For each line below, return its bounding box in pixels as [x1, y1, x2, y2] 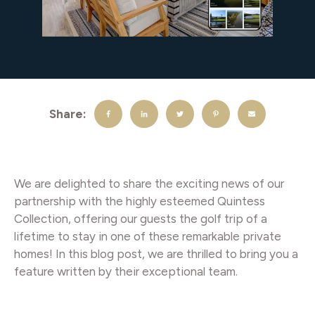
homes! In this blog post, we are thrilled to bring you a [14, 247, 298, 261]
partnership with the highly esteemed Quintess [14, 194, 265, 208]
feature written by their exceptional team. [14, 264, 238, 278]
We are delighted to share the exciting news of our [14, 176, 284, 191]
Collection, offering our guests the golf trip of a [14, 212, 267, 226]
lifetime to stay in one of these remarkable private [14, 229, 281, 243]
